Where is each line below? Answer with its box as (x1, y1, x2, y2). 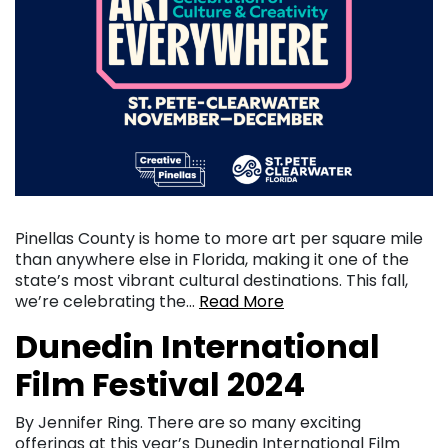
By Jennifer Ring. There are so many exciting (15, 410, 361, 434)
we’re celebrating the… (15, 289, 199, 313)
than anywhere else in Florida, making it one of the (15, 247, 409, 271)
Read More (199, 289, 284, 313)
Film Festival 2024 (15, 361, 305, 407)
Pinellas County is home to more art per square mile (15, 226, 423, 250)
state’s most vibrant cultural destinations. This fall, (15, 268, 408, 292)
